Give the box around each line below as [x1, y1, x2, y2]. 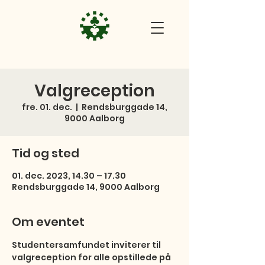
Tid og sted [12, 145, 79, 161]
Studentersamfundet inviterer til [12, 239, 163, 251]
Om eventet [12, 214, 85, 230]
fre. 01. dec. [22, 101, 72, 113]
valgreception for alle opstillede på [12, 251, 173, 263]
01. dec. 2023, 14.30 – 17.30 [12, 170, 126, 182]
